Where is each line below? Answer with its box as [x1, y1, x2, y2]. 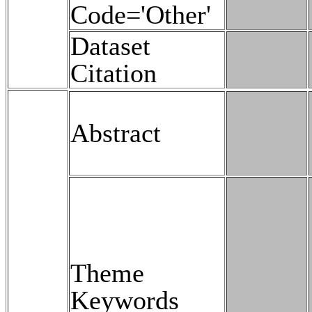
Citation [70, 58, 157, 88]
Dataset [70, 31, 150, 61]
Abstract [70, 118, 161, 148]
